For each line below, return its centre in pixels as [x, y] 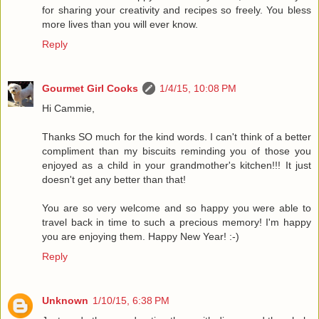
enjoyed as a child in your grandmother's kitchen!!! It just [177, 165]
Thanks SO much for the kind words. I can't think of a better [177, 136]
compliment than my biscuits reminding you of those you [177, 151]
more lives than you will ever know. [120, 24]
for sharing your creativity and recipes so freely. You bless [177, 10]
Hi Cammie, [68, 108]
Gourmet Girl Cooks [90, 88]
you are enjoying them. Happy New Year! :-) [141, 236]
